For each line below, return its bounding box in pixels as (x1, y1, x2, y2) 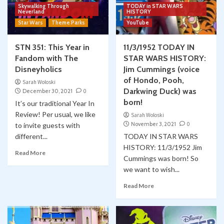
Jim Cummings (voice (123, 64, 199, 74)
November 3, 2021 (130, 120, 176, 128)
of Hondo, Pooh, (123, 75, 184, 85)
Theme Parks (51, 19, 85, 26)
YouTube (126, 19, 149, 26)
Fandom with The (15, 53, 78, 63)
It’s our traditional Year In (15, 99, 94, 108)
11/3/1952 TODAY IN (123, 42, 194, 52)
